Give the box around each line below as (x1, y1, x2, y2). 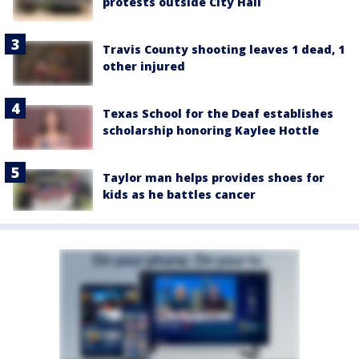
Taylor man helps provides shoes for (103, 170, 325, 186)
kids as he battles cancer (103, 187, 256, 203)
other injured (103, 58, 185, 75)
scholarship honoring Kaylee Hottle (103, 123, 319, 139)
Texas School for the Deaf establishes (103, 106, 333, 122)
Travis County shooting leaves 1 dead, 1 (103, 42, 345, 58)
